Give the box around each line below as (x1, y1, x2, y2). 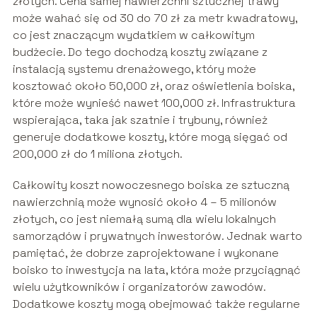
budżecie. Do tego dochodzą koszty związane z (12, 45, 267, 60)
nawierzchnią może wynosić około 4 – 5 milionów (12, 195, 277, 210)
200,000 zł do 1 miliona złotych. (12, 146, 183, 162)
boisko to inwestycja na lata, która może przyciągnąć (12, 263, 301, 278)
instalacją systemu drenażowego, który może (12, 62, 256, 77)
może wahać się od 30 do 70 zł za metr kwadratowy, (12, 11, 297, 26)
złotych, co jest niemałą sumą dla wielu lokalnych (12, 212, 276, 227)
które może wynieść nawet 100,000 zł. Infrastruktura (12, 96, 296, 111)
